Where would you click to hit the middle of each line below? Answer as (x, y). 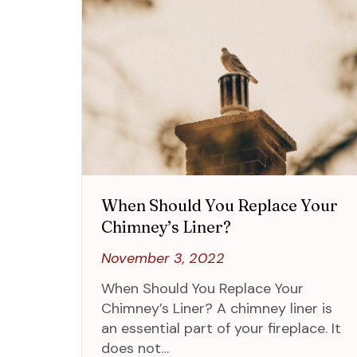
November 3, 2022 (163, 258)
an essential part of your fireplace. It (221, 328)
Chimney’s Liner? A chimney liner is (217, 308)
